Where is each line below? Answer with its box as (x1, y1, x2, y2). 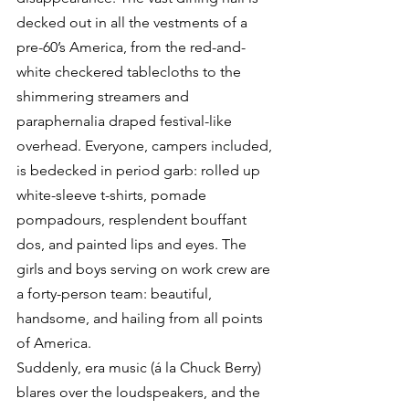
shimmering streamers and (16, 88, 193, 105)
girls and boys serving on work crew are (16, 260, 274, 278)
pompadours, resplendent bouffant (16, 211, 250, 228)
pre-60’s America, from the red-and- (16, 38, 246, 56)
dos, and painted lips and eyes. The (16, 236, 250, 253)
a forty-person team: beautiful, (16, 285, 215, 302)
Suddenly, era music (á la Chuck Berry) (16, 359, 265, 376)
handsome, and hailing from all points (16, 309, 267, 327)
